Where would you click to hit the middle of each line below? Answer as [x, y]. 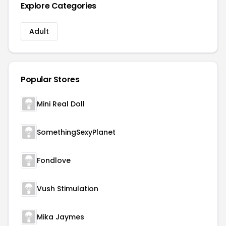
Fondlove [54, 160]
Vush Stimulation [68, 189]
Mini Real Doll [61, 104]
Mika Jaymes [61, 217]
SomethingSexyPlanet [76, 132]
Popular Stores [50, 79]
